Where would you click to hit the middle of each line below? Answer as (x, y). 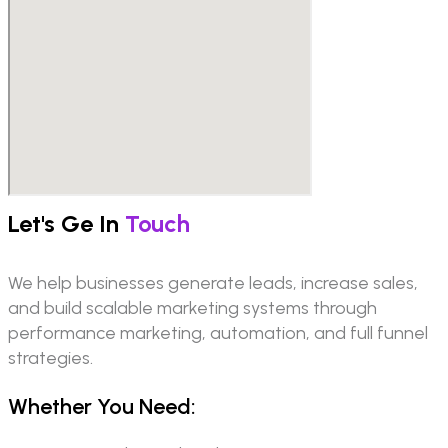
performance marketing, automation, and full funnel (218, 332)
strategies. (50, 357)
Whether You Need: (102, 407)
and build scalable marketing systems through (192, 307)
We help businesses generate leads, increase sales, (213, 282)
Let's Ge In (66, 223)
